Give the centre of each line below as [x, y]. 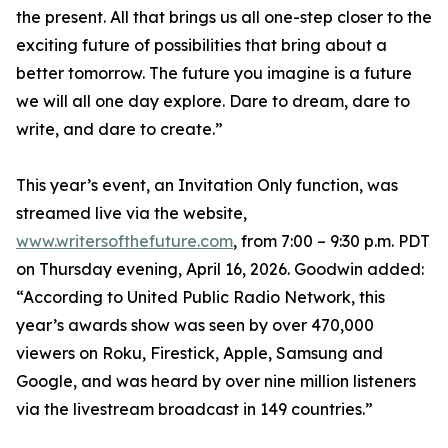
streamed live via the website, [131, 213]
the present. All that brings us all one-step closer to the [224, 17]
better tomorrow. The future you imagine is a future [214, 73]
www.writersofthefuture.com [124, 241]
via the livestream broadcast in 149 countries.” [194, 409]
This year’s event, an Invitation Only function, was [207, 185]
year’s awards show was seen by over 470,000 [195, 325]
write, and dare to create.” [119, 129]
